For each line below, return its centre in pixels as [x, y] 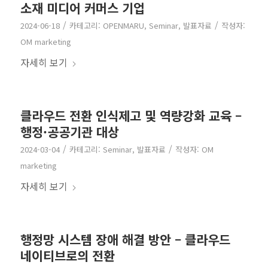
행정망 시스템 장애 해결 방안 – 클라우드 [125, 240]
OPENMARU [123, 26]
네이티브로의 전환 [67, 256]
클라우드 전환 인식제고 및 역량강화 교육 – [131, 116]
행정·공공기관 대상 [69, 132]
